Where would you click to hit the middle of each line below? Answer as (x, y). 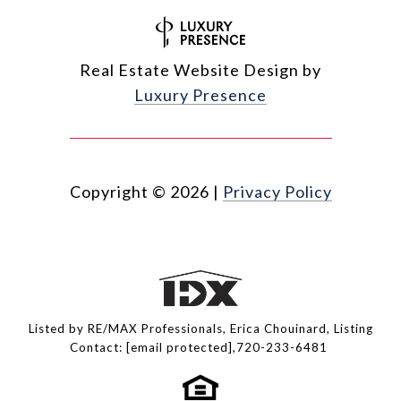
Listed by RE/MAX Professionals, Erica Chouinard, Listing (200, 328)
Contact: (98, 347)
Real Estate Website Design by (200, 69)
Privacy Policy (277, 191)
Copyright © (118, 191)
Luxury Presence (200, 94)
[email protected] (179, 347)
